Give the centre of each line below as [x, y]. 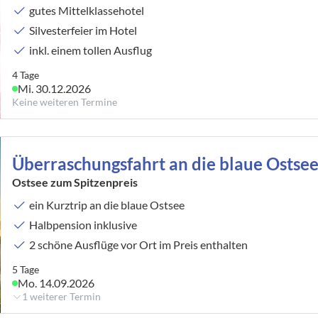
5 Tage [26, 269]
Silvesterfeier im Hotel [83, 30]
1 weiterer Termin [62, 296]
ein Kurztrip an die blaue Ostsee [107, 204]
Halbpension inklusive [83, 224]
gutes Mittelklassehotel [87, 10]
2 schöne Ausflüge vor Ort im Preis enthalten [139, 244]
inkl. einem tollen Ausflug [91, 50]
